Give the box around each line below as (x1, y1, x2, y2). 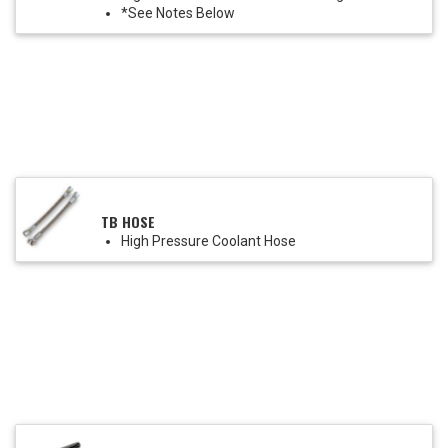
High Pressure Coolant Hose (121, 233, 296, 250)
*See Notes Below (121, 5, 235, 22)
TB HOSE (101, 211, 155, 233)
